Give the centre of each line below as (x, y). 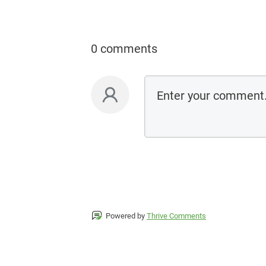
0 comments (124, 49)
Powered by (126, 216)
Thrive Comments (176, 216)
